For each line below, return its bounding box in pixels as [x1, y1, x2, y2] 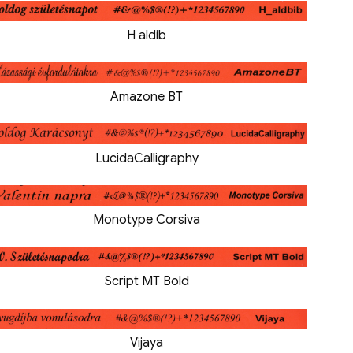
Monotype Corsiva [93, 211, 200, 228]
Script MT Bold [104, 273, 189, 289]
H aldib [127, 27, 166, 43]
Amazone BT [110, 88, 183, 105]
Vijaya [130, 334, 163, 351]
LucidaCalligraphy [95, 150, 199, 166]
